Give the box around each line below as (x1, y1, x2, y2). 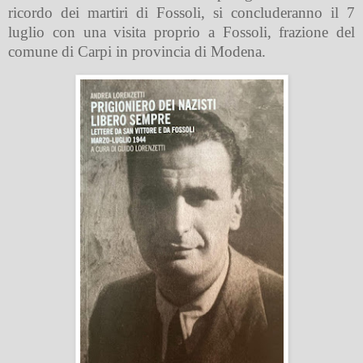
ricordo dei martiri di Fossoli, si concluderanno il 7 (8, 4, 355, 22)
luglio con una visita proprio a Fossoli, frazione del (8, 23, 355, 41)
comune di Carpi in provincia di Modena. (8, 43, 266, 61)
